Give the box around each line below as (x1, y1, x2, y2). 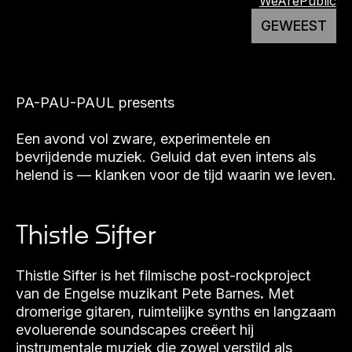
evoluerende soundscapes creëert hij (16, 321, 254, 338)
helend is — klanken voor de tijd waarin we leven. (16, 167, 336, 183)
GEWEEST (261, 17, 327, 34)
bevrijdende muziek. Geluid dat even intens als (16, 148, 316, 165)
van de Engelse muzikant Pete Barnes (16, 285, 260, 302)
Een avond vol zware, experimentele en (16, 130, 270, 147)
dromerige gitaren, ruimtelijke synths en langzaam (16, 303, 336, 320)
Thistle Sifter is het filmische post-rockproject (16, 267, 310, 284)
